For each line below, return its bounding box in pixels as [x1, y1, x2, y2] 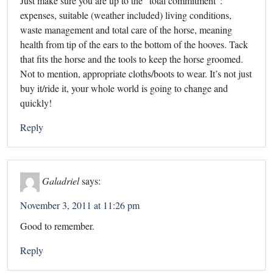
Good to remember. [20, 219, 94, 233]
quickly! [20, 96, 52, 110]
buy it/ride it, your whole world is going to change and [20, 82, 228, 95]
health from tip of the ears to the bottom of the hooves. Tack [20, 38, 248, 51]
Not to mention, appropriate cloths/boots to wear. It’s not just [20, 67, 252, 80]
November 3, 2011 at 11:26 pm [20, 199, 140, 212]
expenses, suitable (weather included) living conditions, [20, 9, 232, 22]
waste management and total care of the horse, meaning [20, 23, 232, 37]
